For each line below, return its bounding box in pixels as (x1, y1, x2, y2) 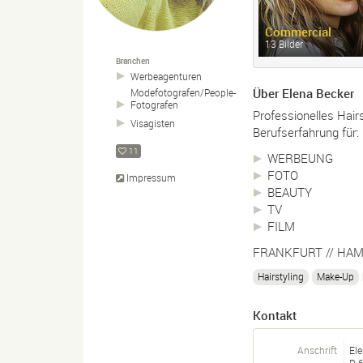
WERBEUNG (267, 149, 333, 166)
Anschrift (297, 344, 337, 357)
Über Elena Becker (253, 85, 354, 101)
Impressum (126, 171, 176, 184)
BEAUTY (267, 183, 312, 200)
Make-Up (317, 270, 354, 284)
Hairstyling (258, 270, 304, 284)
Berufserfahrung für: (253, 123, 359, 140)
